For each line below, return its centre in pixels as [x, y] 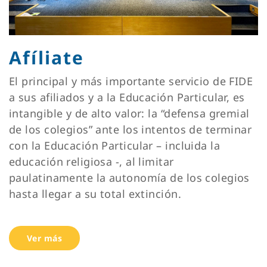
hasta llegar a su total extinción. [95, 193]
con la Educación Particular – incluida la [115, 145]
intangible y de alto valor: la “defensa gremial [129, 113]
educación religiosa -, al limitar [91, 161]
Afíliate [47, 57]
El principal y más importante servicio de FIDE [131, 81]
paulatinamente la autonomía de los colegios [129, 177]
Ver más [45, 238]
